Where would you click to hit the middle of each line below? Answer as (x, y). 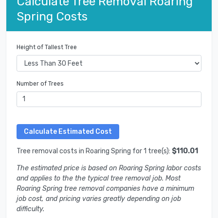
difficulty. (30, 209)
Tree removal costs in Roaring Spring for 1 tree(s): (94, 151)
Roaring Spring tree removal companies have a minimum (105, 189)
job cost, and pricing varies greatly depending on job (99, 199)
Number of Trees (40, 83)
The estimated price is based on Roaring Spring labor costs (109, 168)
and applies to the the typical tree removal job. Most (99, 179)
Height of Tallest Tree (47, 47)
